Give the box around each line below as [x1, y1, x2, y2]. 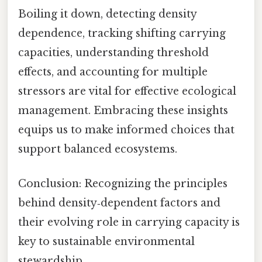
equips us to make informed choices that [18, 123, 235, 136]
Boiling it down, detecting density [18, 7, 196, 20]
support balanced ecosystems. [18, 142, 177, 156]
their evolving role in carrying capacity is [18, 215, 240, 229]
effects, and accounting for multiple [18, 65, 208, 78]
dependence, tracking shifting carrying [18, 26, 226, 40]
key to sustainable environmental [18, 235, 195, 248]
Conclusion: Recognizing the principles [18, 177, 227, 190]
